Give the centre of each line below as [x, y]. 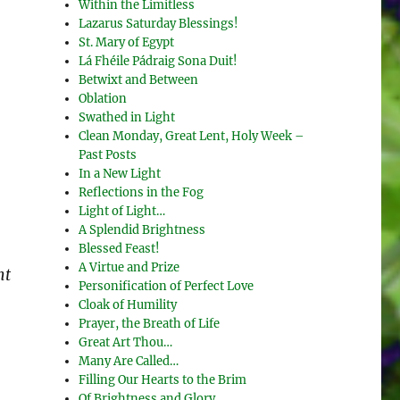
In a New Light [120, 174]
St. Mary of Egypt [127, 42]
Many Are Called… [129, 361]
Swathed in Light [127, 117]
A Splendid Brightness [142, 230]
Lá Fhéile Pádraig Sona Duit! [158, 61]
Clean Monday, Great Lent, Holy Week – [192, 136]
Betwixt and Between [139, 80]
